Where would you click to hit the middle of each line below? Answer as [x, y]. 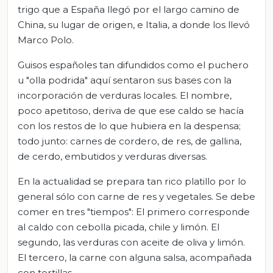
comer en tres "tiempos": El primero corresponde [134, 212]
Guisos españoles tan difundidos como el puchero [133, 65]
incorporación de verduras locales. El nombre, [125, 96]
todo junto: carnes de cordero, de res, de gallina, [129, 141]
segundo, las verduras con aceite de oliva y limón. [131, 243]
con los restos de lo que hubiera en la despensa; [129, 126]
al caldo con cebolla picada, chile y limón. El [119, 227]
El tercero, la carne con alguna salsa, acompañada [135, 258]
